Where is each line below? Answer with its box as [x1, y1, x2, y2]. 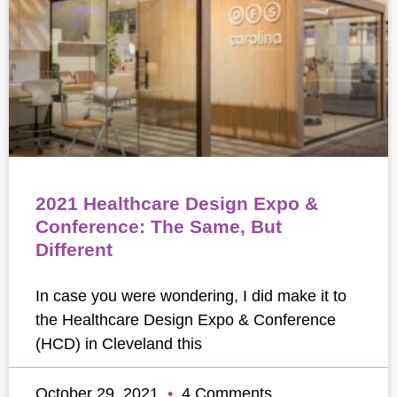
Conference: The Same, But [35, 216, 282, 237]
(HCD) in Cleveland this [35, 334, 202, 353]
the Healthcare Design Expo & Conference [35, 310, 336, 329]
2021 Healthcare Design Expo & [35, 193, 318, 214]
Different [35, 239, 113, 260]
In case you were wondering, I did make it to [35, 286, 346, 305]
